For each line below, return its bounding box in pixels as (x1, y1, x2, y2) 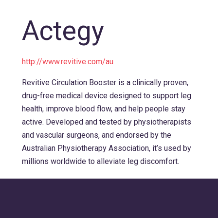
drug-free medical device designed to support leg (22, 91, 191, 100)
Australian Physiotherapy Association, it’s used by (22, 144, 191, 153)
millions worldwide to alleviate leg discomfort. (22, 157, 179, 166)
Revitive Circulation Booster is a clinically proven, (22, 78, 188, 87)
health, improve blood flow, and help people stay (22, 104, 185, 113)
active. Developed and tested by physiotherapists (22, 117, 191, 127)
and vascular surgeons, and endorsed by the (22, 130, 171, 140)
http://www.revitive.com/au (22, 57, 113, 66)
